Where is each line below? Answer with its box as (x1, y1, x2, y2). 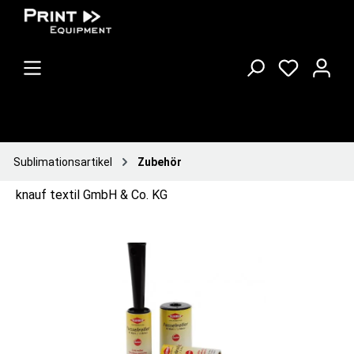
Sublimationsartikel (13, 156, 112, 168)
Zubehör (137, 156, 182, 168)
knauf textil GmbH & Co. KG (16, 187, 168, 202)
